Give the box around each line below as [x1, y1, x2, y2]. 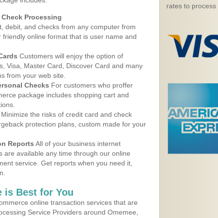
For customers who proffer [49, 81, 133, 89]
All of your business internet [34, 140, 121, 147]
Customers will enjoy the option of [18, 52, 123, 60]
